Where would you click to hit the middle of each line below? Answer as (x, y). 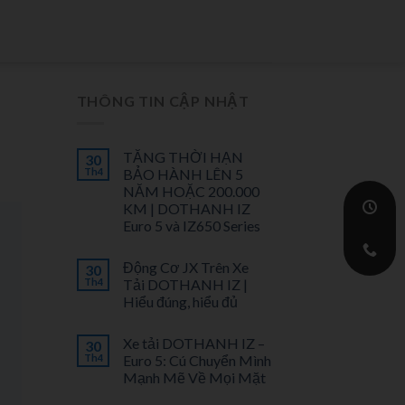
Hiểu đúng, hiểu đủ (180, 301)
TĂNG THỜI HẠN (183, 156)
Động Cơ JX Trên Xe (185, 267)
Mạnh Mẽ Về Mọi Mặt (194, 377)
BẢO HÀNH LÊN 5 (183, 174)
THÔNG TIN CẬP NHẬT (163, 101)
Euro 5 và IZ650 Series (191, 225)
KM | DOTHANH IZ (186, 208)
